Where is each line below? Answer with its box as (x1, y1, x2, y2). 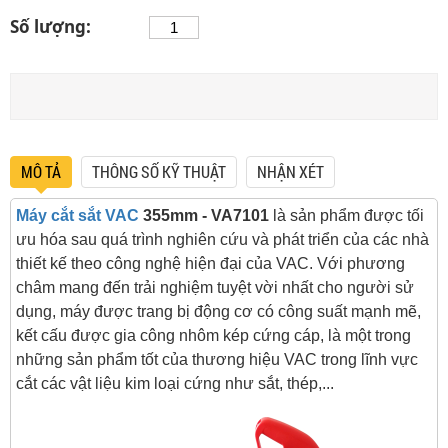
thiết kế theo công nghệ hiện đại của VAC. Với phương (16, 255, 405, 272)
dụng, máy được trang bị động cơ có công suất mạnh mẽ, (16, 303, 421, 320)
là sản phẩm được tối (269, 207, 424, 224)
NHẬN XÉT (257, 161, 324, 182)
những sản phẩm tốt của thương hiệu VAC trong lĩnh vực (16, 351, 418, 368)
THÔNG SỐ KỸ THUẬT (92, 161, 226, 182)
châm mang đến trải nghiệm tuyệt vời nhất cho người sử (16, 279, 414, 296)
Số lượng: (10, 15, 91, 38)
